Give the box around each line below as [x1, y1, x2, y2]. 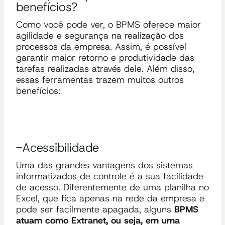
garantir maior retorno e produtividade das [16, 51, 194, 64]
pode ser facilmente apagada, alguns [16, 203, 174, 215]
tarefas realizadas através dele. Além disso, [16, 62, 194, 75]
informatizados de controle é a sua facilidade [16, 170, 203, 182]
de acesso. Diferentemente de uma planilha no [16, 181, 209, 193]
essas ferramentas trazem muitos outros [16, 73, 184, 86]
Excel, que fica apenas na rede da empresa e [16, 192, 204, 204]
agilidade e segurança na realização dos [16, 29, 184, 42]
